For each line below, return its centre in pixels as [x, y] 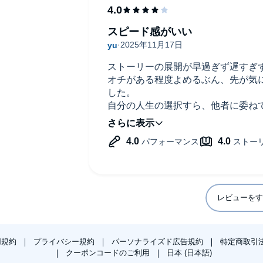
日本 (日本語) [189, 253]
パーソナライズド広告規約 [158, 242]
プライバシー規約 [65, 242]
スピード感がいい [149, 31]
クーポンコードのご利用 [109, 253]
